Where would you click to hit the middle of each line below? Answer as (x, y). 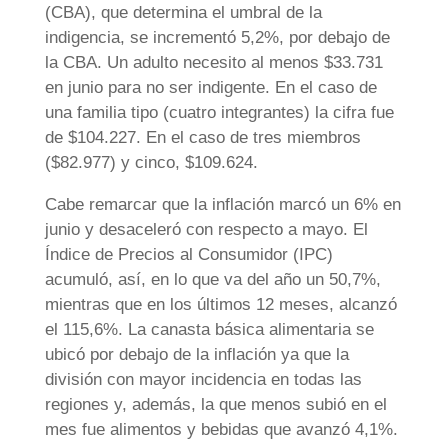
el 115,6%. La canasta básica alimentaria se (209, 329)
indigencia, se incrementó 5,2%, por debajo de (217, 37)
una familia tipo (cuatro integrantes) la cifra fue (219, 112)
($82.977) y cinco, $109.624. (151, 162)
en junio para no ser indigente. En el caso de (210, 87)
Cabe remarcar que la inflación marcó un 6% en (222, 204)
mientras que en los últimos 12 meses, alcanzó (220, 304)
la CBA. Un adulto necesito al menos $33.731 (213, 62)
